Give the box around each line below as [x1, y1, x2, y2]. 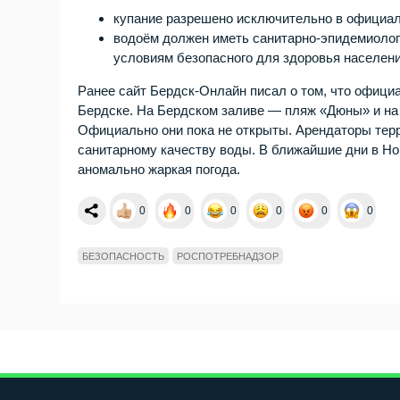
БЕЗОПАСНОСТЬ [82, 251, 165, 262]
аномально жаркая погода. [78, 162, 241, 178]
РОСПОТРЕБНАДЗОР [177, 251, 279, 262]
